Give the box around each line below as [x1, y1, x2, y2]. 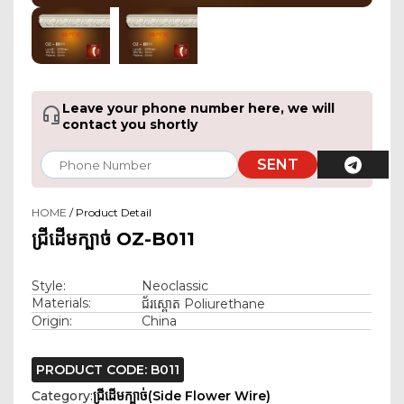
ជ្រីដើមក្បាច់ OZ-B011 [32, 228, 195, 251]
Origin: [32, 313, 72, 330]
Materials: [32, 295, 91, 312]
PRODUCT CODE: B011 [36, 362, 179, 379]
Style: [32, 278, 66, 295]
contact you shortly [62, 116, 197, 133]
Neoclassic [142, 278, 208, 295]
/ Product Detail [67, 206, 151, 220]
